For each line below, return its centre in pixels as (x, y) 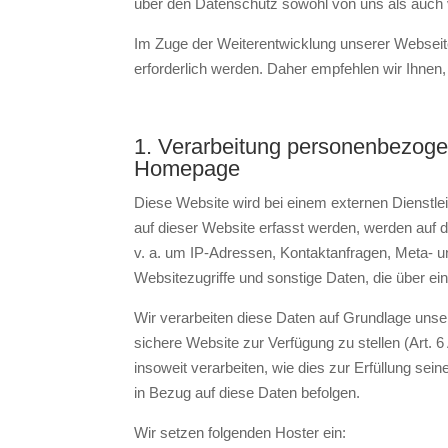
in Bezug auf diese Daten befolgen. (247, 392)
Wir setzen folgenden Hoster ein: (240, 432)
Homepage (187, 168)
